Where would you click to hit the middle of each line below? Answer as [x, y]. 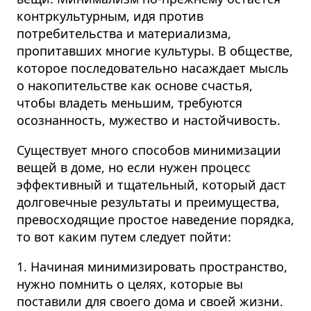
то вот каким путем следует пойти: [124, 237]
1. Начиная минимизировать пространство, [152, 267]
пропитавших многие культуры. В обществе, [155, 51]
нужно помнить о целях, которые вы [130, 284]
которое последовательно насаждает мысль [153, 68]
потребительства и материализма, [124, 34]
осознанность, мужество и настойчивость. [149, 120]
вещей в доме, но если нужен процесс [134, 168]
